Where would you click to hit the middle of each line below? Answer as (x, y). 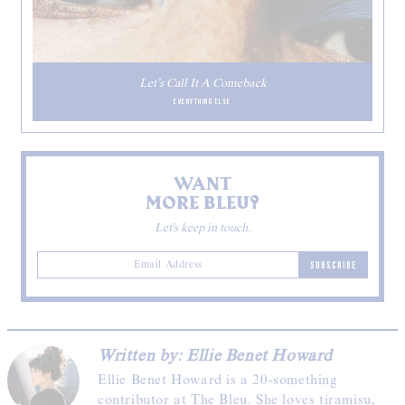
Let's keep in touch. (202, 228)
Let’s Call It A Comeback (202, 83)
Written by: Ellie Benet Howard (215, 356)
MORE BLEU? (202, 202)
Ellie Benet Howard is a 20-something (218, 380)
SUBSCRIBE (333, 264)
